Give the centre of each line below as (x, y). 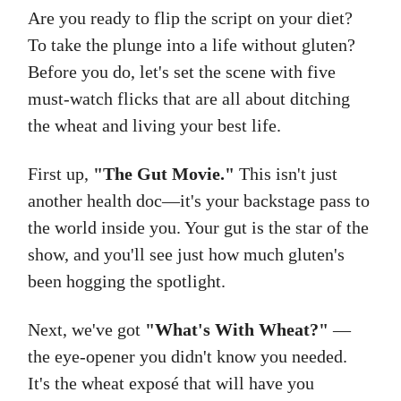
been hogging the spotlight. (127, 282)
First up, (60, 174)
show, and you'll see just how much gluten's (186, 255)
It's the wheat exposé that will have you (171, 384)
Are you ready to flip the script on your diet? (190, 18)
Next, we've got (86, 330)
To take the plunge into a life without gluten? (192, 45)
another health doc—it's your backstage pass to (199, 201)
